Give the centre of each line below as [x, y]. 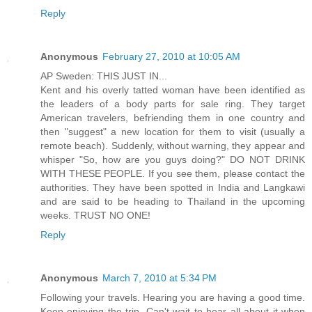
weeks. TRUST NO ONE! [95, 216]
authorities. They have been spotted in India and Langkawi [173, 188]
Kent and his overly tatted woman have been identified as [173, 90]
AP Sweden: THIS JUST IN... [104, 76]
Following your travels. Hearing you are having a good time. [173, 298]
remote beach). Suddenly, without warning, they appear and [173, 146]
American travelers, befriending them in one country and [173, 118]
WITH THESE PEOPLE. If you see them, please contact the [173, 174]
